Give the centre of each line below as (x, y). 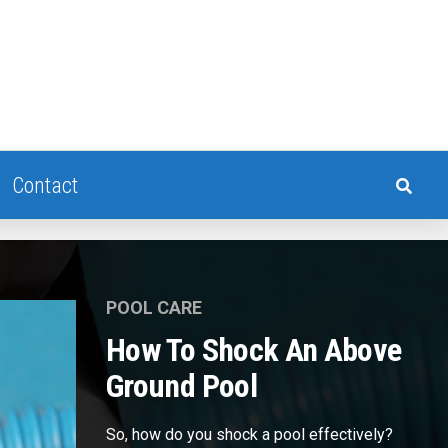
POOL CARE (154, 307)
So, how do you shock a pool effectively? (249, 434)
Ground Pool (181, 386)
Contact (44, 185)
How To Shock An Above (254, 350)
